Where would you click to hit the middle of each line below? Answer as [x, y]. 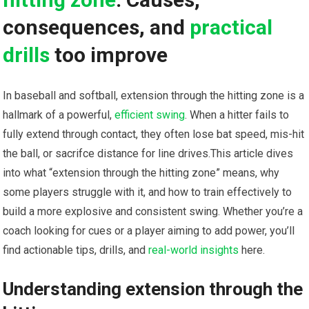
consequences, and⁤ [97, 28]
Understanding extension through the [153, 289]
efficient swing [150, 115]
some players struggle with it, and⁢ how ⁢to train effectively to [148, 192]
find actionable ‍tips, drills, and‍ [76, 250]
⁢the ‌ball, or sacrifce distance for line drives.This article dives [148, 154]
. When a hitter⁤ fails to [237, 115]
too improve [109, 55]
